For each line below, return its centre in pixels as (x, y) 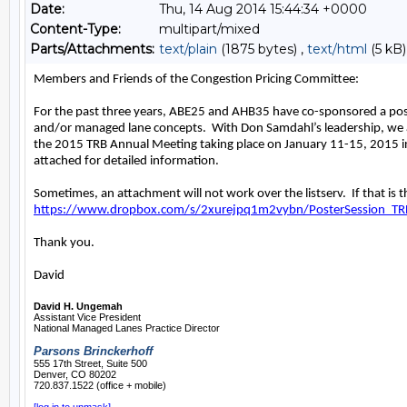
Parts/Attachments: (92, 49)
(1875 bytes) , (262, 49)
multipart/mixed (209, 29)
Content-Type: (75, 29)
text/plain (188, 49)
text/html (337, 49)
